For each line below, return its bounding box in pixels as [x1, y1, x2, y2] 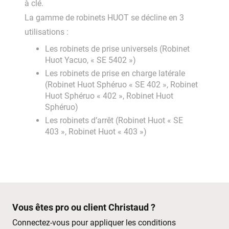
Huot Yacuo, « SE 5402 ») [45, 55, 136, 65]
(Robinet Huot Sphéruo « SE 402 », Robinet [45, 79, 198, 89]
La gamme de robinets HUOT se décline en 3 [25, 12, 184, 22]
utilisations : [25, 27, 71, 37]
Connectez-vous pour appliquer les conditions [12, 217, 176, 227]
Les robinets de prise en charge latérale [45, 68, 185, 78]
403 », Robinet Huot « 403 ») [45, 126, 147, 136]
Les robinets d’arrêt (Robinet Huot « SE [45, 115, 183, 125]
